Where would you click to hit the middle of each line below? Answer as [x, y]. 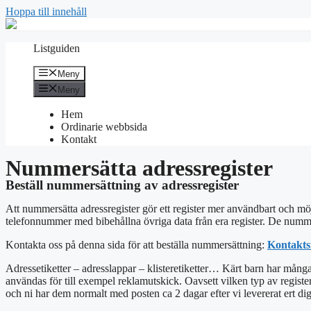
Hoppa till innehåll [46, 11]
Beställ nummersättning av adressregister [122, 185]
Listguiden [57, 48]
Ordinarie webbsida [104, 126]
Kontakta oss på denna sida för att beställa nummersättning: [136, 244]
